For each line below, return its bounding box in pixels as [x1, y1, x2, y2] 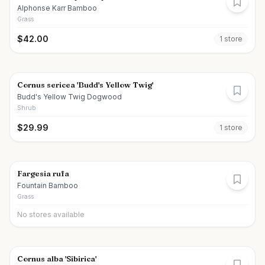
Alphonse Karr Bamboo [17, 4, 97, 12]
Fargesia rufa [17, 169, 69, 178]
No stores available [17, 210, 85, 219]
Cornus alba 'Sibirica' [17, 254, 96, 263]
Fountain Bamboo [17, 181, 78, 190]
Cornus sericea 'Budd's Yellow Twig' [17, 80, 153, 89]
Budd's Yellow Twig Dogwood [17, 92, 122, 101]
